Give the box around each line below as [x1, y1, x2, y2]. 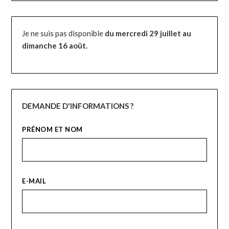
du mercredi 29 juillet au [105, 28, 192, 38]
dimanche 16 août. [22, 40, 88, 50]
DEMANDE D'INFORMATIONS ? [22, 101, 134, 111]
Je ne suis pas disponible [22, 28, 105, 38]
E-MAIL [22, 177, 47, 186]
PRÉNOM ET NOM [22, 125, 83, 134]
